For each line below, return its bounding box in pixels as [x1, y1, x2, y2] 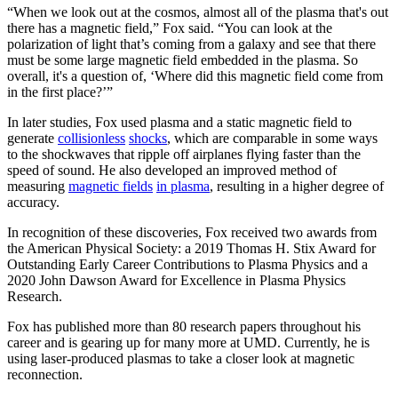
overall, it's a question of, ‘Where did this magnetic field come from [7, 68, 383, 84]
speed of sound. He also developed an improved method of [7, 163, 337, 179]
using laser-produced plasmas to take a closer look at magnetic [7, 351, 354, 367]
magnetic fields [68, 179, 153, 195]
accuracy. [7, 195, 60, 211]
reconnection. [7, 367, 86, 383]
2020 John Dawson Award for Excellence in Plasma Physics [7, 273, 346, 289]
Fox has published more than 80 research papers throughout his [7, 319, 361, 335]
